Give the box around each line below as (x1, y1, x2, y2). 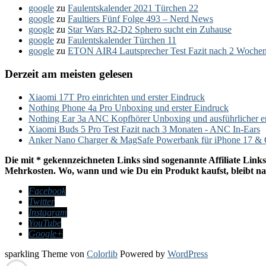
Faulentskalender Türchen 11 (68, 35, 176, 46)
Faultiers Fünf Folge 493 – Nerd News (68, 14, 213, 24)
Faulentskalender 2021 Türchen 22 (68, 3, 198, 14)
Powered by (118, 248, 167, 259)
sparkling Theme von (5, 248, 87, 259)
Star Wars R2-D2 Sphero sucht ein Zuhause (68, 24, 232, 35)
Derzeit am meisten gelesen (5, 68, 133, 81)
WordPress (167, 248, 208, 259)
